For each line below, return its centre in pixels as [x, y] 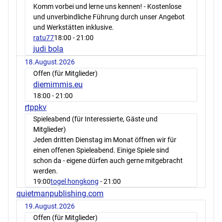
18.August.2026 [50, 62]
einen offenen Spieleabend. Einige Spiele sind [101, 150]
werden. [46, 171]
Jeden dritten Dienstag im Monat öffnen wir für [105, 139]
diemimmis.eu [58, 84]
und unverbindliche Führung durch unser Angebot [109, 17]
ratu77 [44, 37]
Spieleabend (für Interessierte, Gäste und [95, 119]
